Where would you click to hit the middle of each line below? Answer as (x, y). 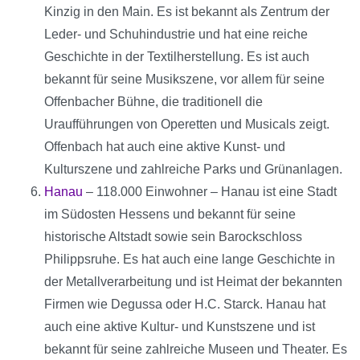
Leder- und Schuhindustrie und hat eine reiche (176, 35)
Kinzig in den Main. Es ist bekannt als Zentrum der (187, 12)
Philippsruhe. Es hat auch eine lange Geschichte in (190, 260)
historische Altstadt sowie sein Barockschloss (173, 237)
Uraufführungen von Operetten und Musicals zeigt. (187, 125)
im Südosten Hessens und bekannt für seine (170, 215)
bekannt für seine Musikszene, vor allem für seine (184, 80)
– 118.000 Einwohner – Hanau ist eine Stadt (210, 192)
